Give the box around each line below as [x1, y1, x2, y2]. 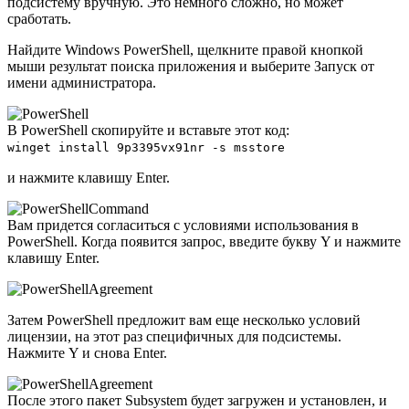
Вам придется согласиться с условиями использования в [7, 216, 359, 233]
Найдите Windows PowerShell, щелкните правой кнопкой [7, 41, 363, 58]
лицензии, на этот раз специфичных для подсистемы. [7, 328, 341, 344]
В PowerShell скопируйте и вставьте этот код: [7, 121, 289, 138]
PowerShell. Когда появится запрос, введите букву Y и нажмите [7, 233, 401, 249]
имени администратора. [7, 74, 156, 90]
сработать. [7, 10, 71, 26]
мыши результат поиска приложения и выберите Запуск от [7, 58, 374, 74]
